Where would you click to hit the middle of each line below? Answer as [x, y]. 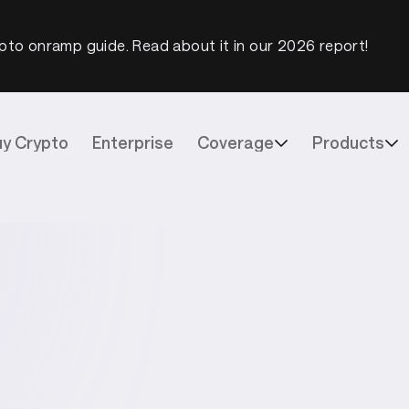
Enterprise [132, 142]
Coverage [235, 142]
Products [348, 142]
